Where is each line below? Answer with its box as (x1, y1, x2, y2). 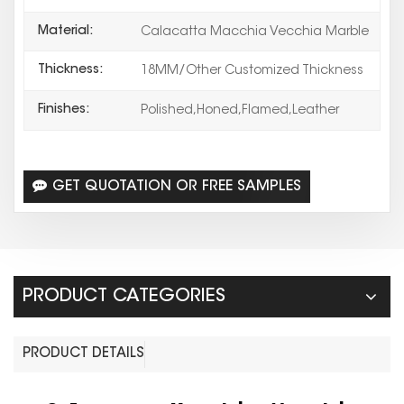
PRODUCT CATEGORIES (23, 288, 225, 307)
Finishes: (38, 104, 89, 117)
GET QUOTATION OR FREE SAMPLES (52, 179, 301, 195)
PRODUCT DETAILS (23, 347, 144, 362)
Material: (38, 24, 93, 38)
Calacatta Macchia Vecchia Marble (137, 25, 369, 39)
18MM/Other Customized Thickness (137, 65, 363, 78)
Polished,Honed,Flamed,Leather (137, 105, 339, 118)
